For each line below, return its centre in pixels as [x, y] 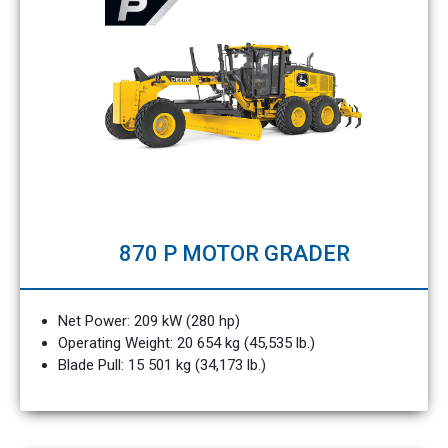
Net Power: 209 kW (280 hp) [148, 321]
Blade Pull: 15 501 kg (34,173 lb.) [161, 365]
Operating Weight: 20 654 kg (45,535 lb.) [186, 343]
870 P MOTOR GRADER [234, 253]
